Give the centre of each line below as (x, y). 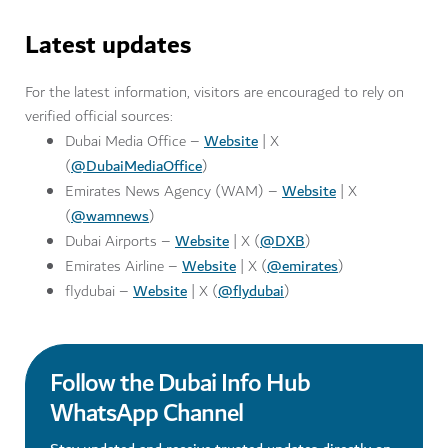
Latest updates (108, 46)
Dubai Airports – (120, 241)
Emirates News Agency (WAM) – (173, 191)
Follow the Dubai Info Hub (180, 383)
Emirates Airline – (123, 266)
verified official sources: (99, 116)
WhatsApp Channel (146, 413)
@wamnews (110, 216)
